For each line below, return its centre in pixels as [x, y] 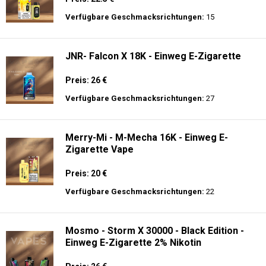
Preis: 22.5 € [90, 115]
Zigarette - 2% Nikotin [115, 10]
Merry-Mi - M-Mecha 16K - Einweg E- [147, 254]
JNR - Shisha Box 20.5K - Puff [130, 91]
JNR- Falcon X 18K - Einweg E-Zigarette [153, 172]
